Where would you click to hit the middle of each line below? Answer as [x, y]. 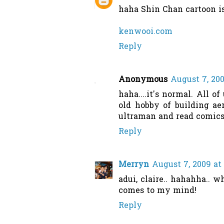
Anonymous [143, 80]
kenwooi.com [145, 32]
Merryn [134, 165]
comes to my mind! [157, 191]
